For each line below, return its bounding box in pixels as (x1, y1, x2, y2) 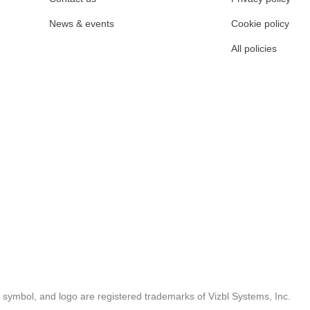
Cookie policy (230, 18, 289, 29)
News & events (48, 18, 114, 29)
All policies (230, 43, 277, 54)
